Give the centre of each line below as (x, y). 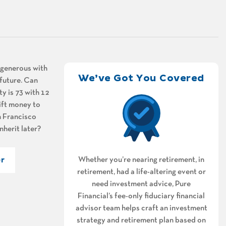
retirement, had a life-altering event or (141, 172)
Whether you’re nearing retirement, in (141, 160)
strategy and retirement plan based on (141, 221)
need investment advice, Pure (141, 184)
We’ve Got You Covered (141, 78)
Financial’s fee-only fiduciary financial (141, 196)
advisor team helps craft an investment (141, 209)
